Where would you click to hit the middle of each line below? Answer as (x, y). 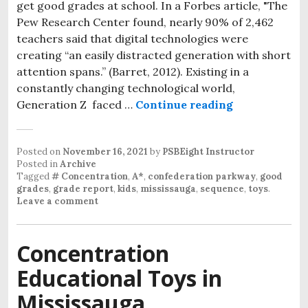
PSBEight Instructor (208, 151)
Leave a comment (57, 201)
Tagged (34, 176)
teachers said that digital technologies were (132, 38)
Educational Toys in (119, 278)
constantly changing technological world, (126, 88)
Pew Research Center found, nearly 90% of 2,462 (145, 22)
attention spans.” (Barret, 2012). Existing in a (133, 71)
